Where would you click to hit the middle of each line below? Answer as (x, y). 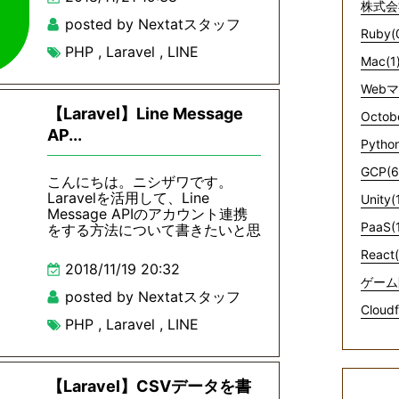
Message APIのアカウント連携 (147, 214)
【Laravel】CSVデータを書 (149, 386)
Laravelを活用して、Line (128, 198)
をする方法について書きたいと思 (154, 230)
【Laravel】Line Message (145, 114)
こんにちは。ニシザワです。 (140, 182)
